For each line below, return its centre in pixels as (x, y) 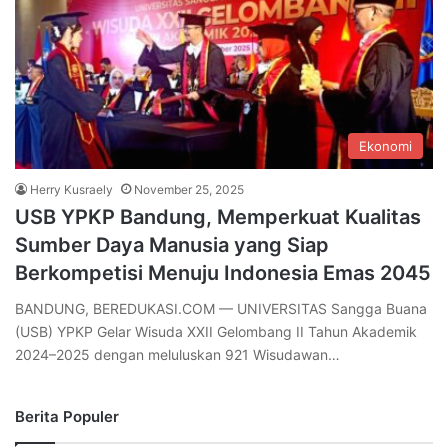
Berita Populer (67, 417)
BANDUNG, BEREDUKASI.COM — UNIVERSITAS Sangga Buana (221, 309)
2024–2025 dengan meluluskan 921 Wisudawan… (177, 355)
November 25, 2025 (189, 190)
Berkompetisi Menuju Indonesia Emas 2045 (223, 273)
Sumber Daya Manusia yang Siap (172, 245)
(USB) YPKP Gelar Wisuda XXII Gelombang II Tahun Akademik (216, 332)
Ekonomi (385, 146)
